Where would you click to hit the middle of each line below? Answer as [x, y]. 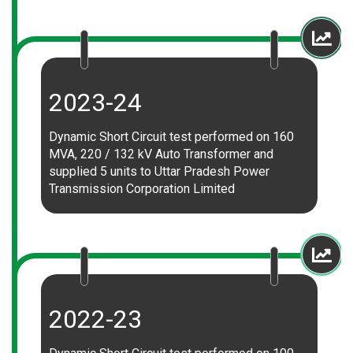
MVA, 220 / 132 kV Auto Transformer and [161, 154]
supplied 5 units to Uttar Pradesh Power [159, 171]
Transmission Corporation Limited [142, 189]
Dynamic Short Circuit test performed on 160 [171, 137]
